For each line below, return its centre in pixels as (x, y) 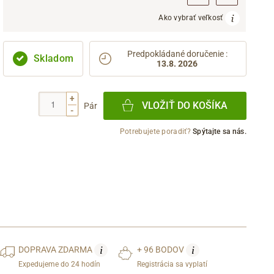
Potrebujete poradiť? (156, 131)
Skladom (54, 58)
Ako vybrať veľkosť (192, 18)
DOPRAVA (39, 249)
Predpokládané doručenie (175, 54)
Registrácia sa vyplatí (172, 264)
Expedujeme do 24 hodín (60, 264)
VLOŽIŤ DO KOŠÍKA (185, 106)
